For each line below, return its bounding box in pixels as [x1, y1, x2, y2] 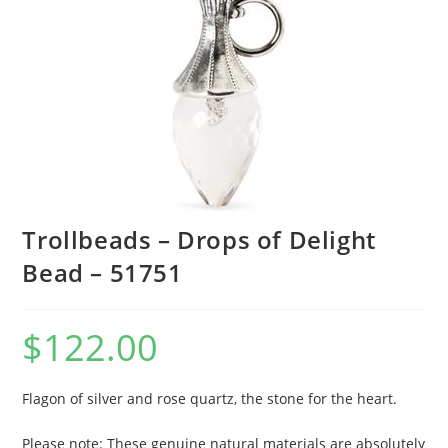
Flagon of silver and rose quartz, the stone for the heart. [22, 388, 398, 408]
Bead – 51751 [22, 255, 183, 289]
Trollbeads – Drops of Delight [22, 222, 376, 256]
